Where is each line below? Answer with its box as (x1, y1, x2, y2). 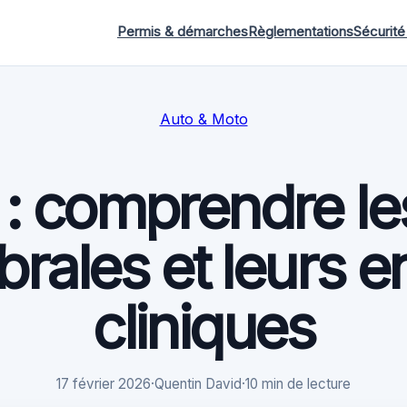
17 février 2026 (56, 375, 151, 393)
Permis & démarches (117, 24, 248, 40)
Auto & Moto (159, 110, 248, 128)
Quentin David (154, 375, 242, 393)
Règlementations (248, 24, 353, 40)
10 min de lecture (245, 375, 351, 393)
